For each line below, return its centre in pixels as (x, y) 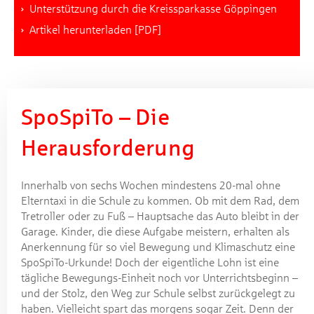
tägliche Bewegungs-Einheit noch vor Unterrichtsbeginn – (159, 278)
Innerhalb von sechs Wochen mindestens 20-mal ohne (151, 186)
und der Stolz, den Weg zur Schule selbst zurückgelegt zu (158, 294)
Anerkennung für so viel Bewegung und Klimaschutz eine (158, 247)
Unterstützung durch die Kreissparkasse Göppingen (153, 9)
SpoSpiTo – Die (95, 118)
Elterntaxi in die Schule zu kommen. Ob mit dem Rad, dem (160, 201)
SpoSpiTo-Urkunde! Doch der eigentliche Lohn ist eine (150, 263)
